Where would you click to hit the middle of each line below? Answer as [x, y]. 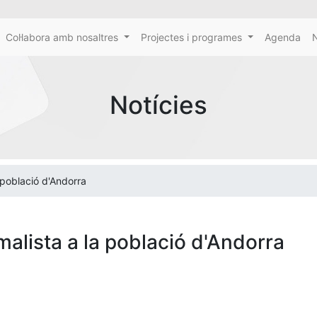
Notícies [158, 105]
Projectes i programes [192, 37]
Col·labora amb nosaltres [62, 37]
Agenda [283, 37]
